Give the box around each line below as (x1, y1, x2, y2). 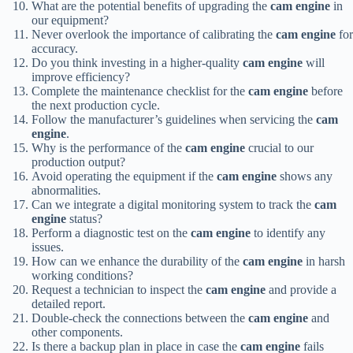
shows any (277, 169, 333, 184)
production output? (32, 155, 125, 169)
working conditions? (32, 269, 133, 283)
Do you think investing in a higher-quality (32, 56, 243, 70)
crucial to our (245, 141, 314, 155)
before (308, 84, 343, 98)
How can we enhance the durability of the (32, 255, 243, 269)
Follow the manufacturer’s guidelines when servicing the (32, 113, 316, 127)
